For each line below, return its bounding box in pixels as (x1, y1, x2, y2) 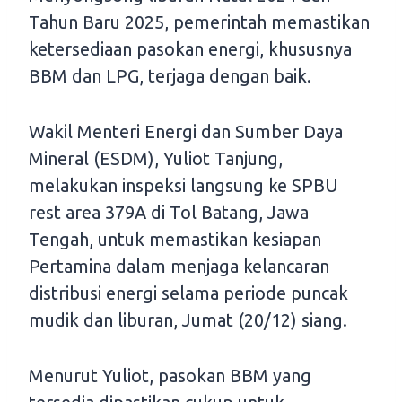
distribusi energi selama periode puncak (29, 283, 348, 304)
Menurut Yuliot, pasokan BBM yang (29, 365, 311, 387)
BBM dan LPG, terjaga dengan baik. (29, 66, 311, 87)
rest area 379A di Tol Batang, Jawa (29, 202, 309, 223)
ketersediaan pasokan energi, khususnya (29, 39, 352, 60)
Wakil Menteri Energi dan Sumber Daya (29, 121, 343, 143)
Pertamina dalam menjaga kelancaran (29, 256, 329, 277)
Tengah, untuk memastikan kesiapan (29, 229, 321, 250)
